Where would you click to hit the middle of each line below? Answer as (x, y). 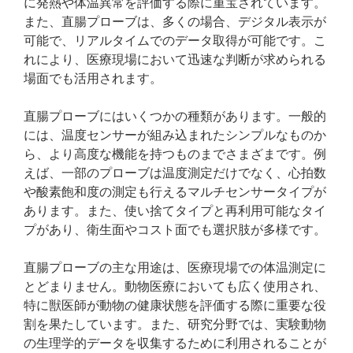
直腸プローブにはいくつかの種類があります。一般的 (175, 116)
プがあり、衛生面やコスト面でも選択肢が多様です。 (175, 230)
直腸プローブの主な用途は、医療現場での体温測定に (175, 268)
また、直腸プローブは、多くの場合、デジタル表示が (175, 22)
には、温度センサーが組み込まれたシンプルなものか (175, 135)
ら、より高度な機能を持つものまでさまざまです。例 (175, 154)
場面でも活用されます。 (93, 78)
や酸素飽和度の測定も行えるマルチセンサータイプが (175, 192)
